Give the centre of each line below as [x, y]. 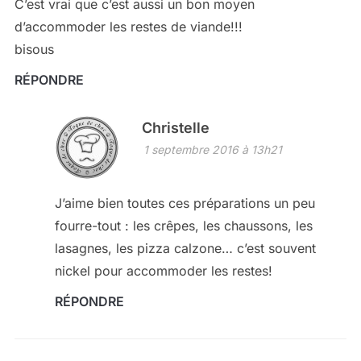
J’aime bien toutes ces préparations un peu [185, 203]
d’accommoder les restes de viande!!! [128, 27]
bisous [34, 50]
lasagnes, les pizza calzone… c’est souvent [185, 249]
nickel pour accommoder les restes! [163, 271]
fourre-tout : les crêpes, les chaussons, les [183, 226]
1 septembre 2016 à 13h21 [212, 150]
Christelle [175, 128]
